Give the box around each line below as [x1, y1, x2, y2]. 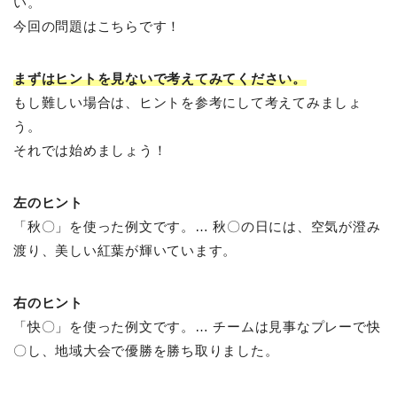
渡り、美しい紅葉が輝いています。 [13, 242, 237, 258]
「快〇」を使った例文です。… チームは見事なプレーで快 [13, 318, 381, 334]
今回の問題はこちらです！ [13, 18, 182, 34]
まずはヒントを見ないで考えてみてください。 [13, 70, 307, 86]
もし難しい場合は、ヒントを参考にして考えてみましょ [13, 94, 362, 110]
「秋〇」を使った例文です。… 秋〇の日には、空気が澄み [13, 218, 381, 234]
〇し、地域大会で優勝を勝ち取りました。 [13, 342, 279, 358]
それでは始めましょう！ [13, 142, 167, 158]
